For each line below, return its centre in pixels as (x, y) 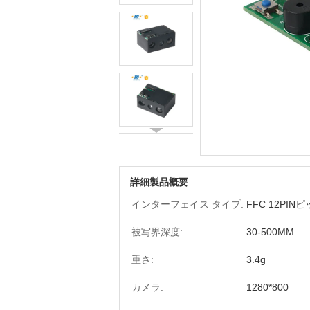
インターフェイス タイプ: (188, 204)
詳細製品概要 (159, 182)
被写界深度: (157, 232)
